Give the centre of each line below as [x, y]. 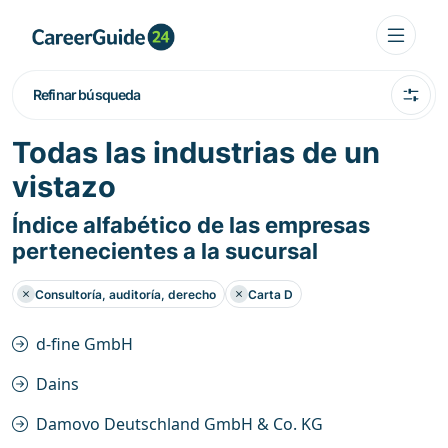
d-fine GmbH [84, 344]
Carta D [270, 294]
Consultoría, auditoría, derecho [125, 294]
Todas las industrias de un [196, 152]
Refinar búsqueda [87, 94]
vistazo [64, 186]
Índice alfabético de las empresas [191, 225]
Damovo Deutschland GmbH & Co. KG [179, 424]
